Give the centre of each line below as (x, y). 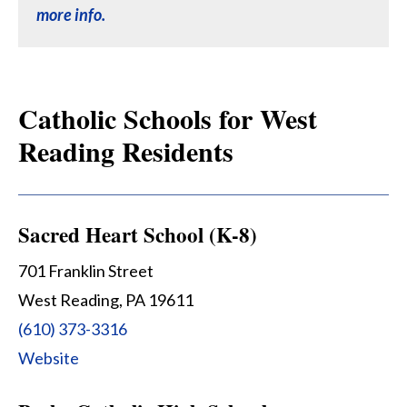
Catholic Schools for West (168, 119)
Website (49, 358)
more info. (71, 15)
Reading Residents (126, 151)
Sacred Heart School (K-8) (138, 235)
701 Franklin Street (86, 271)
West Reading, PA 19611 (106, 300)
